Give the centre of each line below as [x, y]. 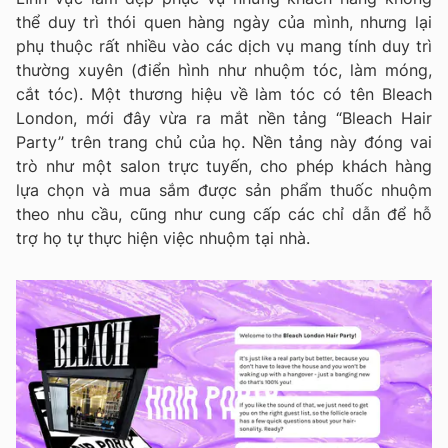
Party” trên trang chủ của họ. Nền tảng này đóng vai [224, 141]
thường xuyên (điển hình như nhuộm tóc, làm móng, [224, 69]
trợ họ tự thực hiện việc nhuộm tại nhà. [163, 237]
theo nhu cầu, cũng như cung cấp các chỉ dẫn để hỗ [224, 213]
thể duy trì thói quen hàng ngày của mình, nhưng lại [224, 21]
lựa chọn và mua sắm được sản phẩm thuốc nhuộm [224, 189]
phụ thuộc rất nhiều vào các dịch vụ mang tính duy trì [224, 45]
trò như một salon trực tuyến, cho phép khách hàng [224, 165]
